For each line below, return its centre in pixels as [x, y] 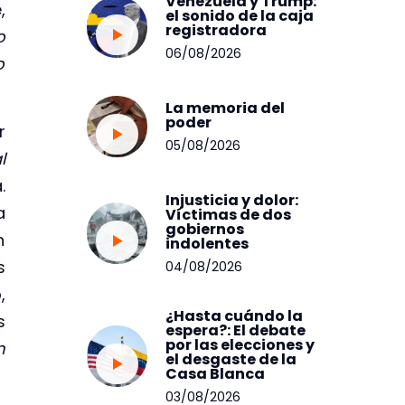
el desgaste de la [231, 359]
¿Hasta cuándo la [235, 316]
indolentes [207, 243]
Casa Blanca [216, 373]
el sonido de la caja [240, 16]
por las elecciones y [240, 344]
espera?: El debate [236, 330]
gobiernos [205, 229]
